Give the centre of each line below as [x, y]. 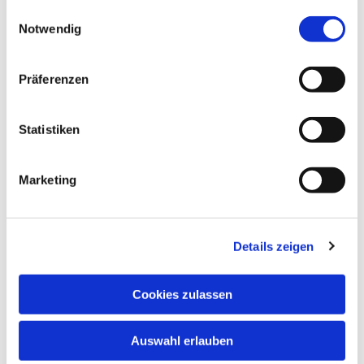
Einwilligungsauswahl [63, 12]
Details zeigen [274, 246]
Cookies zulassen [182, 294]
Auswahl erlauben [182, 340]
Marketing [48, 180]
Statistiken [50, 129]
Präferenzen [54, 79]
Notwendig [50, 28]
